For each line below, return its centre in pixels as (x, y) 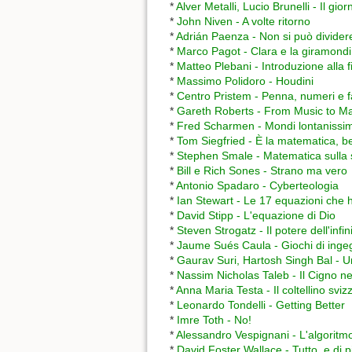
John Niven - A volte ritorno (244, 22)
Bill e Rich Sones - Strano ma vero (262, 171)
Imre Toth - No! (214, 320)
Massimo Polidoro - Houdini (245, 81)
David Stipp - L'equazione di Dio (256, 216)
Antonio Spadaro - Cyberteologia (257, 186)
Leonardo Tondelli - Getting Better (261, 305)
